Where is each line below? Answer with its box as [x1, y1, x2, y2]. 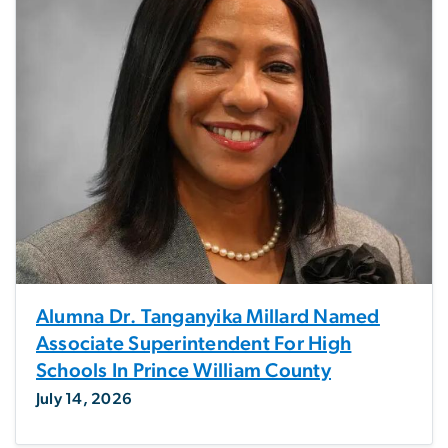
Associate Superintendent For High [36, 333, 352, 354]
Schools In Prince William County [36, 360, 331, 381]
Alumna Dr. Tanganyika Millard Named [36, 306, 380, 327]
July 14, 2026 [36, 390, 133, 407]
